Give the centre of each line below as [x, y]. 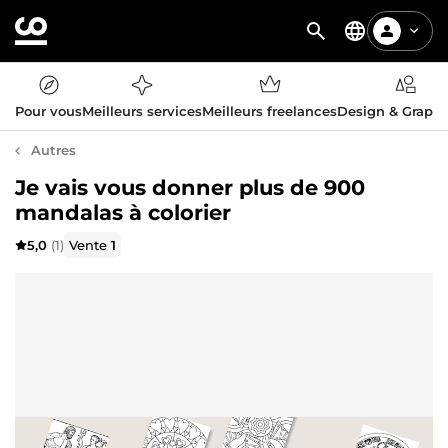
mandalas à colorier [123, 212]
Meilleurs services [142, 111]
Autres [53, 150]
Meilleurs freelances [269, 111]
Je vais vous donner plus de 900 [190, 187]
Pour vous [48, 111]
